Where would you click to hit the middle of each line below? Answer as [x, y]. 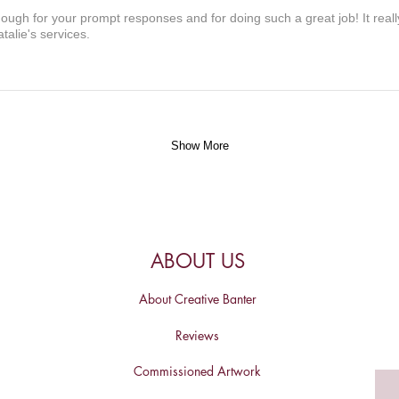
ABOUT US [198, 261]
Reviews [197, 335]
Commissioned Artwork [197, 370]
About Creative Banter [197, 298]
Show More [199, 146]
